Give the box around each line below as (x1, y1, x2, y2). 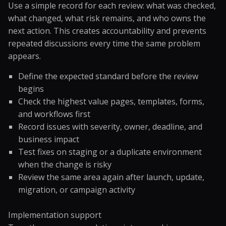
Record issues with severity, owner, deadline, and (18, 121, 202, 132)
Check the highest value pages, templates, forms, (18, 96, 204, 107)
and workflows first (18, 108, 90, 120)
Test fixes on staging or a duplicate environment (18, 146, 202, 157)
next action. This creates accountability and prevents (8, 25, 206, 36)
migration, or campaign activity (18, 184, 135, 195)
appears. (8, 50, 41, 62)
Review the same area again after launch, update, (18, 172, 204, 183)
